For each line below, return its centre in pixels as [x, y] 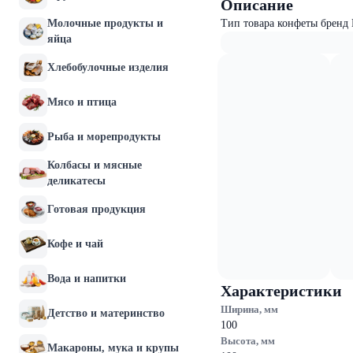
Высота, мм [248, 341]
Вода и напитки [87, 279]
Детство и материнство [106, 313]
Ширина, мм [249, 309]
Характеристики [281, 291]
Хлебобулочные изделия [108, 67]
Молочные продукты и [105, 23]
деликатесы [76, 181]
